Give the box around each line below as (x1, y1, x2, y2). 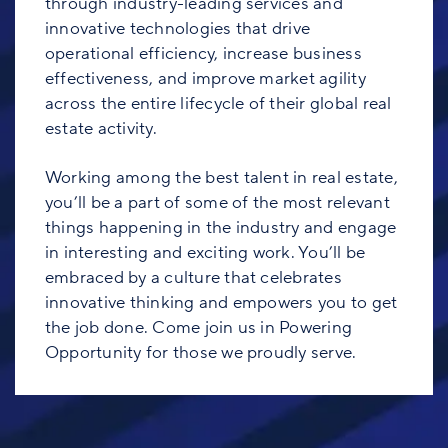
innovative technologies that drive (45, 16, 311, 40)
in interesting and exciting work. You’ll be (45, 240, 366, 264)
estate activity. (45, 116, 157, 140)
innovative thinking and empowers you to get (45, 290, 398, 314)
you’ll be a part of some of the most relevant (45, 190, 390, 214)
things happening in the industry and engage (45, 215, 397, 239)
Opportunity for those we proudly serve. (45, 340, 357, 364)
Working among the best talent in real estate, (45, 165, 398, 189)
